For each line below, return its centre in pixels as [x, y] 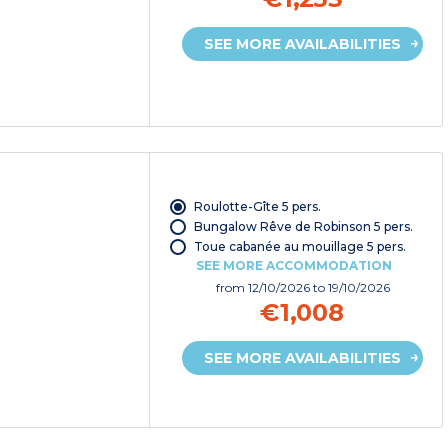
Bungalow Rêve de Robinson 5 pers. [303, 226]
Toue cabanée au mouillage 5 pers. [299, 246]
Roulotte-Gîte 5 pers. [257, 206]
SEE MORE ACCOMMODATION [293, 265]
